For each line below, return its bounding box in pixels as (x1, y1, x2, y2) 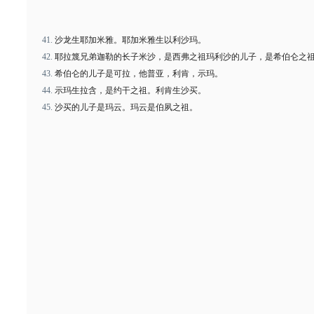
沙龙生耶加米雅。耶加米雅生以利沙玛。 (55, 35, 206, 45)
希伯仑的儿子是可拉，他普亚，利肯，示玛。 (55, 69, 223, 78)
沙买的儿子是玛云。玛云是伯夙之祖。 (55, 102, 198, 112)
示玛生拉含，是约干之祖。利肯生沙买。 (55, 86, 206, 95)
